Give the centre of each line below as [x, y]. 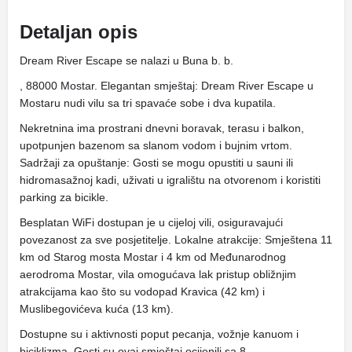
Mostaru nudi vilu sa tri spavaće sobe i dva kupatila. [148, 103]
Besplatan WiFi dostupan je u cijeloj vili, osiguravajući [151, 222]
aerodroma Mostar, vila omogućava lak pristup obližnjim [158, 274]
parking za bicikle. [64, 197]
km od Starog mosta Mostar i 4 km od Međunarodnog [153, 257]
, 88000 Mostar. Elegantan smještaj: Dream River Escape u [167, 86]
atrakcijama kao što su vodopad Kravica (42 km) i [142, 291]
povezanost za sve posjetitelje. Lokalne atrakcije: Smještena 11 [176, 240]
